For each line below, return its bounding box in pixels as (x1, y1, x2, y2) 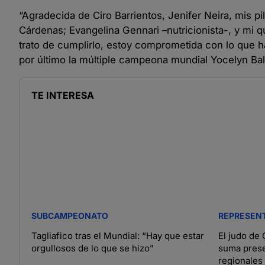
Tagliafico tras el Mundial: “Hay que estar (31, 230, 204, 242)
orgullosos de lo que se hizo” (31, 243, 154, 254)
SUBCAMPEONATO (31, 211, 108, 221)
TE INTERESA (31, 89, 94, 102)
